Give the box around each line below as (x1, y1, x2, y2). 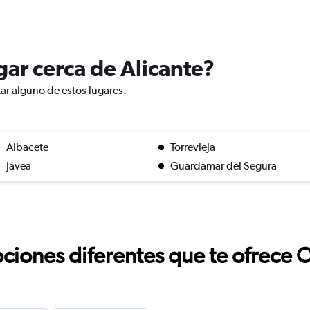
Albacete (6, 140, 48, 154)
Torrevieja (170, 140, 215, 154)
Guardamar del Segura (170, 159, 277, 172)
